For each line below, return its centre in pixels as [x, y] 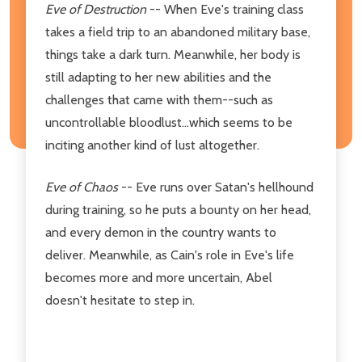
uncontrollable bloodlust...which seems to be [169, 122]
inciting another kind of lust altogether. [152, 145]
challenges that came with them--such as [159, 99]
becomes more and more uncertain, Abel [159, 277]
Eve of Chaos [83, 187]
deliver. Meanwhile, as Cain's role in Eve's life [170, 255]
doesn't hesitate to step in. [120, 300]
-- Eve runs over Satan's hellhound [217, 187]
